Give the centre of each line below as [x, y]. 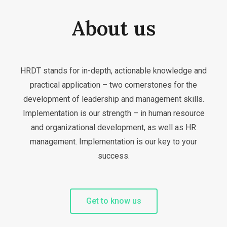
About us [113, 28]
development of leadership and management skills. [113, 99]
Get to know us [113, 201]
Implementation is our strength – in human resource [113, 113]
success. [113, 156]
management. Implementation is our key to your [113, 142]
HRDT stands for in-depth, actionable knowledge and [113, 71]
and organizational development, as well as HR [113, 127]
